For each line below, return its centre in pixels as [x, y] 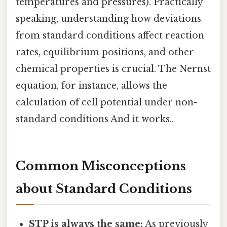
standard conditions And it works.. [95, 119]
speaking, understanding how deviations [108, 19]
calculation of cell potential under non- [106, 103]
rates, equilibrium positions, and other [105, 52]
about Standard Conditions [104, 189]
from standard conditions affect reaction [110, 36]
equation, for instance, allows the [91, 86]
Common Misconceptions [101, 166]
